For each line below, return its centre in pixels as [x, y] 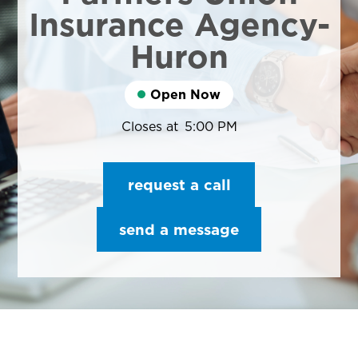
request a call [179, 185]
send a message [179, 230]
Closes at [149, 127]
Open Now [185, 95]
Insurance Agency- [179, 25]
